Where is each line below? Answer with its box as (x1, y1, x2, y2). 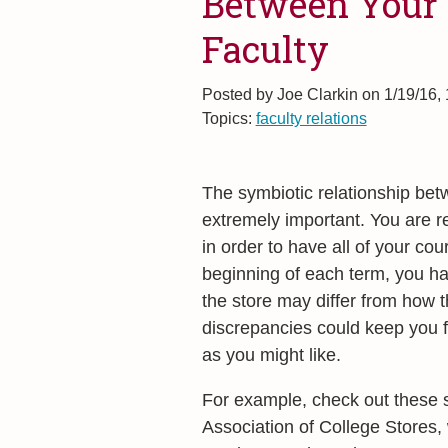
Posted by (201, 85, 273, 103)
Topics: (201, 109, 256, 127)
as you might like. (201, 345, 341, 365)
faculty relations (255, 109, 367, 127)
